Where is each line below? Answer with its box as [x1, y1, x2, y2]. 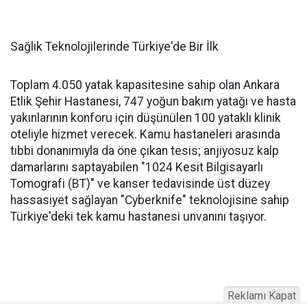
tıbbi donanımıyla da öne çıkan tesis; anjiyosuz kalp [10, 144, 279, 158]
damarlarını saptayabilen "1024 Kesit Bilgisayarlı [10, 160, 263, 175]
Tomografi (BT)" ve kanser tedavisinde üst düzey [10, 177, 270, 191]
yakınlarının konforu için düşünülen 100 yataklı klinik [10, 111, 281, 125]
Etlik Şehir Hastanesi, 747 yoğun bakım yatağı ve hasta [10, 95, 296, 109]
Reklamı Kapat [228, 289, 296, 302]
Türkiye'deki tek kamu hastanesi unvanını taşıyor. [10, 210, 267, 224]
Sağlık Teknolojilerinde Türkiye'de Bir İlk [10, 40, 219, 54]
